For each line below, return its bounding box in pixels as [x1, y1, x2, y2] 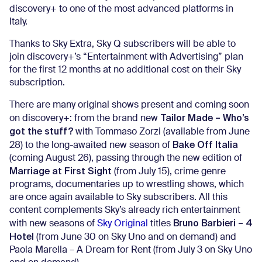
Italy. [9, 18, 27, 27]
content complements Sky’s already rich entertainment [9, 206, 240, 215]
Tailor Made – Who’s [160, 112, 249, 124]
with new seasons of [9, 219, 97, 229]
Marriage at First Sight [9, 165, 112, 177]
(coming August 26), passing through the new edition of [9, 154, 242, 163]
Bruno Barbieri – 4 [173, 217, 253, 229]
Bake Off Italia [173, 139, 238, 151]
